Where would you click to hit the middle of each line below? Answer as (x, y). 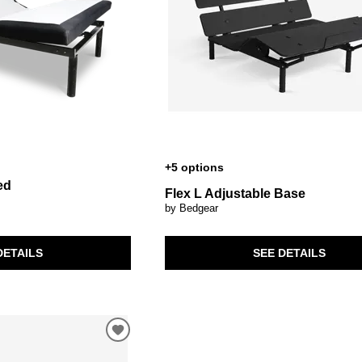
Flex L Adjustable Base (236, 193)
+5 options (195, 167)
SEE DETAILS (289, 253)
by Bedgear (192, 208)
